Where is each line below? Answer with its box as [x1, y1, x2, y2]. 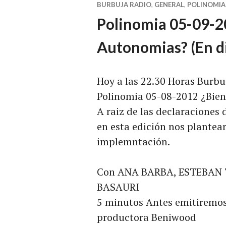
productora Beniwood [97, 210, 196, 224]
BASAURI [97, 180, 139, 194]
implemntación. [97, 134, 170, 148]
